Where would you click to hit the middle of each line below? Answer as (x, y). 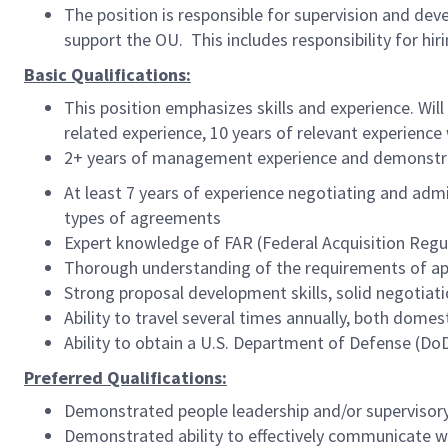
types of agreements (142, 217)
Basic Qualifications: (107, 74)
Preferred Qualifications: (125, 377)
